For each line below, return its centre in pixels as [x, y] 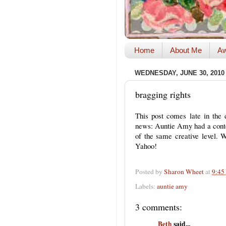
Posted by [150, 172]
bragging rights [163, 94]
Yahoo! [146, 146]
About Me [186, 50]
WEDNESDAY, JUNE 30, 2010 [180, 73]
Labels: [146, 186]
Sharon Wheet [184, 172]
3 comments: [159, 207]
